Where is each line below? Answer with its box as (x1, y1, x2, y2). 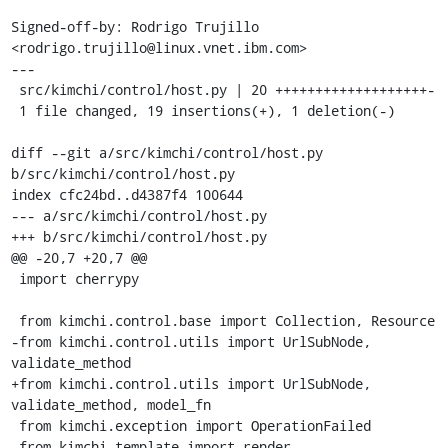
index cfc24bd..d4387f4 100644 (10, 184, 243, 204)
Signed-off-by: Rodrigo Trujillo (10, 16, 259, 36)
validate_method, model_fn (10, 394, 211, 414)
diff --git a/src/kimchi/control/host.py (10, 142, 323, 162)
